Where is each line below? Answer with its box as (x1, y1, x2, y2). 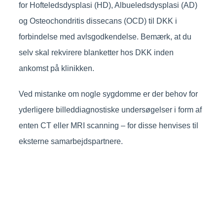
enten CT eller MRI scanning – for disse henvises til (18, 121, 198, 130)
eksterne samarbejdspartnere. (18, 137, 123, 146)
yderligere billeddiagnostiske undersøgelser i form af (18, 106, 202, 114)
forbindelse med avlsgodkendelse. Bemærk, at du (18, 33, 191, 41)
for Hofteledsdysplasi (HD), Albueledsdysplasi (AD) (18, 1, 197, 10)
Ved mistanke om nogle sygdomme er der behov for (18, 90, 198, 99)
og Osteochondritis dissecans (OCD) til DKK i (18, 17, 177, 26)
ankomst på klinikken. (18, 64, 94, 73)
